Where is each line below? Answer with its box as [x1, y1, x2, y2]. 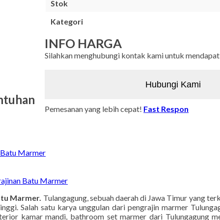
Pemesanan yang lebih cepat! [45, 104, 144, 113]
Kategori [51, 17, 83, 26]
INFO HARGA [45, 36, 122, 51]
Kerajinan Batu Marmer [48, 122, 172, 137]
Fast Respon [143, 104, 189, 113]
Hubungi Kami [145, 79, 201, 89]
